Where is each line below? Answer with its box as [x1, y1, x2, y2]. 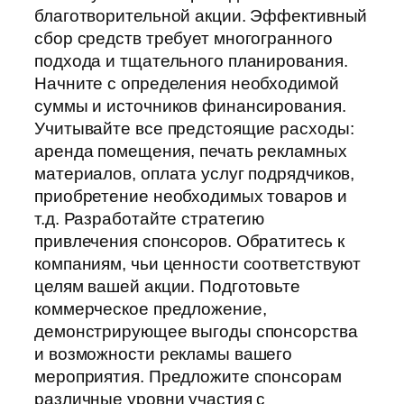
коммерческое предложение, [34, 299, 267, 319]
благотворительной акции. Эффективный [34, 6, 368, 26]
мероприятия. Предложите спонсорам [34, 367, 342, 387]
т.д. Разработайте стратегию [34, 209, 265, 229]
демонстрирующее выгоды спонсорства [34, 322, 358, 342]
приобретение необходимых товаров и [34, 187, 347, 207]
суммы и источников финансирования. [34, 96, 346, 116]
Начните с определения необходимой [34, 74, 339, 94]
